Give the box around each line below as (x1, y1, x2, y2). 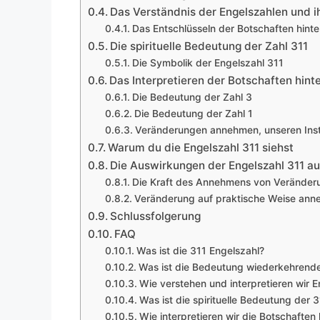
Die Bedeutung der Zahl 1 (134, 108, 253, 120)
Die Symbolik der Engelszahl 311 (131, 57, 284, 69)
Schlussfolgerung (110, 209, 201, 224)
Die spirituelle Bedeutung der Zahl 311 (110, 39, 309, 54)
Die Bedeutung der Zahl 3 (131, 91, 252, 104)
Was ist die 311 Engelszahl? (136, 245, 264, 257)
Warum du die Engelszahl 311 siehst (108, 141, 294, 155)
